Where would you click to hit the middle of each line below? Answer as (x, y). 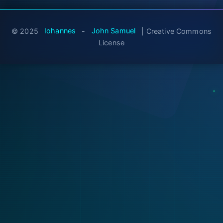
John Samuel (113, 31)
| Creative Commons (175, 31)
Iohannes (60, 31)
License (111, 43)
